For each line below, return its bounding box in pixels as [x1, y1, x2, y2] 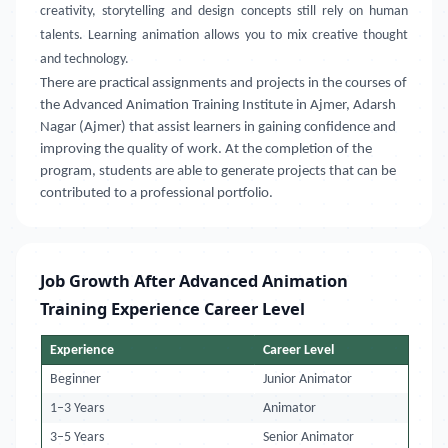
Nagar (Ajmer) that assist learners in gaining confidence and [40, 120, 396, 135]
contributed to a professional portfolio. [40, 186, 273, 201]
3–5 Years [50, 430, 105, 445]
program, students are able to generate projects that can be [40, 164, 396, 179]
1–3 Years [50, 401, 105, 416]
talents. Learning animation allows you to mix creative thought [40, 28, 408, 43]
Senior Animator [263, 430, 355, 445]
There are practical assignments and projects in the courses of [40, 76, 407, 91]
